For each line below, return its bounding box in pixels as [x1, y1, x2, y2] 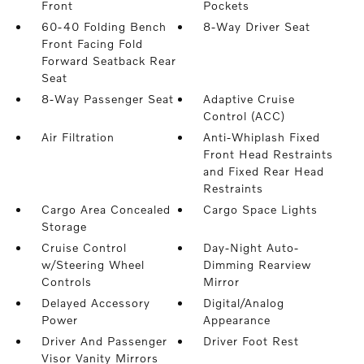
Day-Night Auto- [203, 240, 300, 254]
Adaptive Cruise [203, 92, 296, 106]
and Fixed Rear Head [203, 164, 325, 178]
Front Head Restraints [203, 147, 334, 161]
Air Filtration [41, 130, 115, 144]
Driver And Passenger [41, 334, 167, 348]
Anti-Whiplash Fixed [203, 130, 321, 144]
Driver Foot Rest [203, 334, 300, 348]
